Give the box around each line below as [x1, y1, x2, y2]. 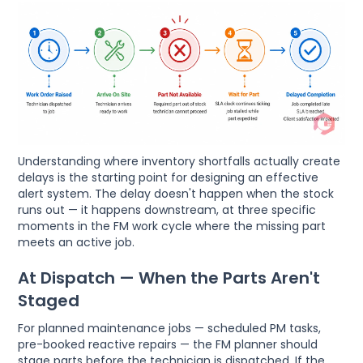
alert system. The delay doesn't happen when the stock [18, 185, 335, 202]
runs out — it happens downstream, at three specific [18, 201, 317, 218]
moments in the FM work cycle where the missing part [18, 217, 327, 234]
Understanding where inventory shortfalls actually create [18, 152, 341, 169]
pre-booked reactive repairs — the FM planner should [18, 335, 318, 352]
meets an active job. [18, 233, 135, 250]
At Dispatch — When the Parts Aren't [18, 266, 321, 289]
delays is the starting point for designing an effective [18, 169, 319, 186]
